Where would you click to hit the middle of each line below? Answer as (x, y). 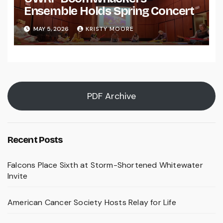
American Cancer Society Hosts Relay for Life (92, 202)
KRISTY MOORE (110, 29)
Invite (18, 176)
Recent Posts (35, 140)
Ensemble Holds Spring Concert (109, 11)
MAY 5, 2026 (51, 29)
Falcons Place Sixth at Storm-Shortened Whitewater (105, 165)
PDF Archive (111, 96)
